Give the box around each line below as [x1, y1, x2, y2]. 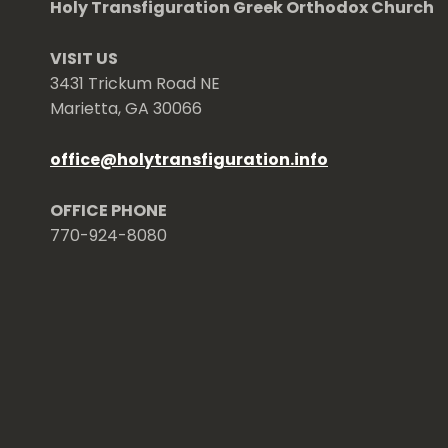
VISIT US [50, 47, 118, 71]
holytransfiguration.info [117, 147, 328, 171]
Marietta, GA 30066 [50, 97, 202, 121]
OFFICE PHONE [50, 198, 167, 222]
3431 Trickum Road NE [50, 72, 220, 96]
